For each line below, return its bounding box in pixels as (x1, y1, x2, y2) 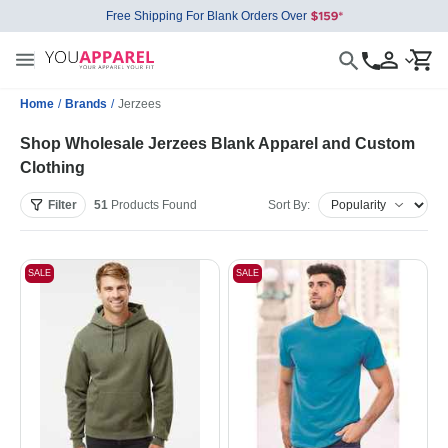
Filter (48, 198, 77, 212)
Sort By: (268, 198, 310, 212)
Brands (65, 97, 107, 111)
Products (108, 198, 162, 212)
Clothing (20, 159, 85, 176)
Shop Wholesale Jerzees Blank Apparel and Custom (20, 135, 415, 152)
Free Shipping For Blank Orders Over (105, 9, 307, 23)
